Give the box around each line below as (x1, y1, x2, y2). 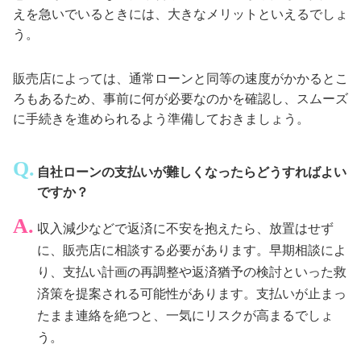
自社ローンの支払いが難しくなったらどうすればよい (37, 163, 347, 180)
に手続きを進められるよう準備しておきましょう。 (13, 110, 309, 127)
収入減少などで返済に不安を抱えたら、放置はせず (37, 220, 334, 237)
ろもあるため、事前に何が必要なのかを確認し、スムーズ (13, 89, 348, 106)
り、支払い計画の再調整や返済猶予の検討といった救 (37, 263, 347, 280)
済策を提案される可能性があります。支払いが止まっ (37, 285, 347, 302)
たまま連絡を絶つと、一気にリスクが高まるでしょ (37, 307, 334, 324)
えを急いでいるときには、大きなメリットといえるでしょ (13, 5, 348, 22)
